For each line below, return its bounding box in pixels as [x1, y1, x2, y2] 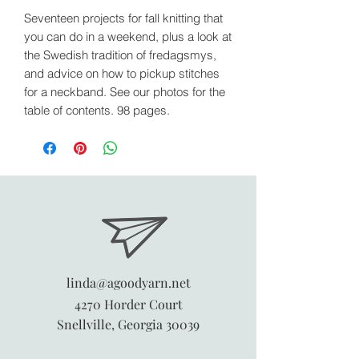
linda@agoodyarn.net [66, 273, 191, 291]
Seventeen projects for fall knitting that [24, 10, 223, 26]
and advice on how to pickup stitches [24, 65, 220, 81]
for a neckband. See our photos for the [24, 83, 225, 99]
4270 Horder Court [74, 295, 183, 313]
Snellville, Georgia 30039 [57, 315, 200, 333]
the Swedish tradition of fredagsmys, [24, 46, 216, 63]
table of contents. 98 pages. [24, 102, 173, 118]
